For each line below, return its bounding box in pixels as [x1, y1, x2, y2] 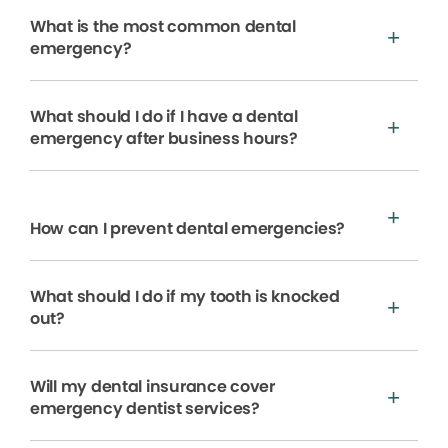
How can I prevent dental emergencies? [30, 216, 345, 240]
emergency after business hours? [30, 126, 298, 150]
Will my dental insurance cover [30, 374, 275, 398]
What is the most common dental [30, 14, 296, 38]
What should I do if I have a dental [30, 104, 298, 128]
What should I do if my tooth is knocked [30, 284, 340, 308]
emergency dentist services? [30, 396, 260, 420]
